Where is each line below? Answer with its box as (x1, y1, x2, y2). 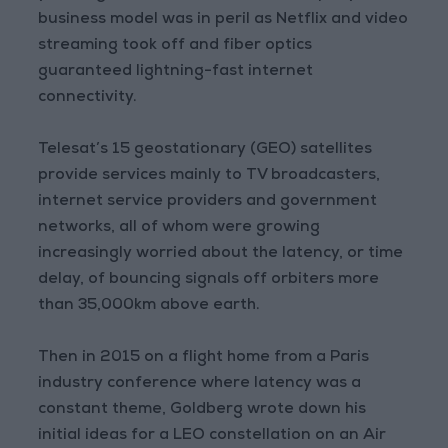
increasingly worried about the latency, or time (38, 246, 404, 263)
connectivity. (38, 90, 138, 107)
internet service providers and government (38, 194, 378, 211)
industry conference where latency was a (38, 376, 362, 393)
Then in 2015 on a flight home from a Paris (38, 350, 370, 367)
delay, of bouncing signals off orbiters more (38, 272, 380, 289)
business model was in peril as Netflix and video (38, 12, 409, 29)
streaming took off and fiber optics (38, 38, 313, 55)
